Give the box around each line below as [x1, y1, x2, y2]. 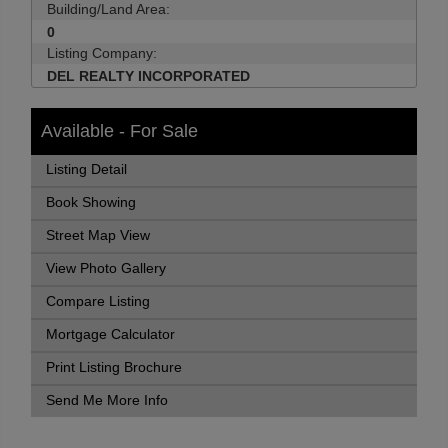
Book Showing [46, 195, 136, 210]
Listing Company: [47, 45, 157, 61]
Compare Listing [46, 294, 150, 309]
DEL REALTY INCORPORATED [47, 68, 250, 84]
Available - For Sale [41, 121, 198, 141]
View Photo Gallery [46, 261, 166, 276]
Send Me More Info [46, 393, 168, 408]
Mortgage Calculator [46, 327, 175, 342]
